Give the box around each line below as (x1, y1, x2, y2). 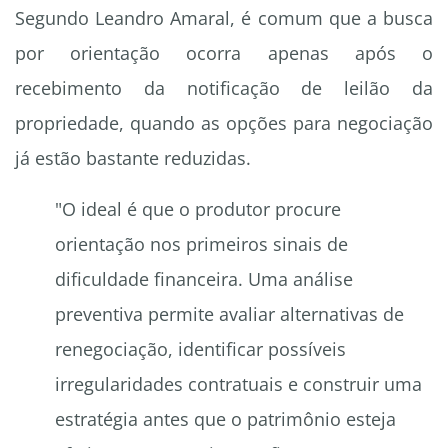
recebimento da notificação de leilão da (15, 76, 433, 101)
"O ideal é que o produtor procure (55, 197, 341, 222)
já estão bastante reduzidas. (15, 146, 251, 171)
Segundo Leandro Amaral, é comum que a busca (15, 6, 433, 31)
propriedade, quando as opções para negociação (15, 111, 433, 136)
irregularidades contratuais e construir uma (55, 372, 422, 397)
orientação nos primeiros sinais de (55, 232, 348, 257)
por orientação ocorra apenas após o (15, 41, 433, 66)
